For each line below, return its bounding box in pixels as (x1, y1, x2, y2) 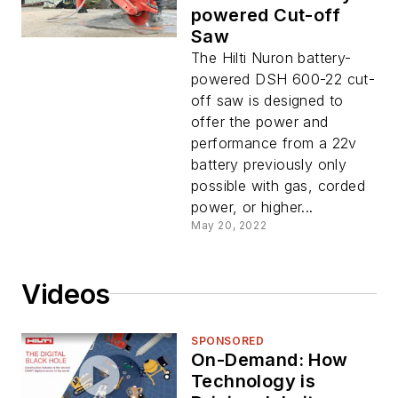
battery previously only (191, 155, 347, 173)
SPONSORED (191, 333, 265, 347)
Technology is (191, 370, 316, 392)
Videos (21, 277, 111, 310)
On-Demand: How (191, 348, 348, 370)
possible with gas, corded (191, 176, 365, 195)
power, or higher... (191, 197, 314, 216)
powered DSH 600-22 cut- (191, 69, 376, 88)
